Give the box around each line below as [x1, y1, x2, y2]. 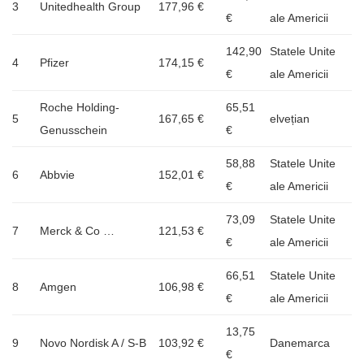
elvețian [270, 111, 310, 125]
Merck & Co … [40, 223, 115, 237]
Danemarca [270, 336, 330, 349]
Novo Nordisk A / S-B [40, 336, 146, 349]
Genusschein [40, 123, 107, 136]
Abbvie [40, 167, 75, 181]
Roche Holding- [40, 100, 119, 114]
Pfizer [40, 55, 69, 69]
